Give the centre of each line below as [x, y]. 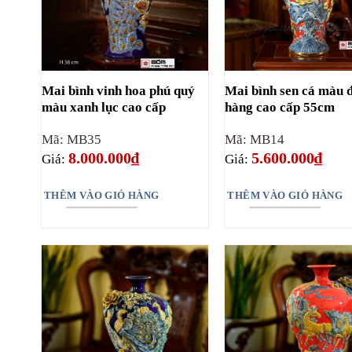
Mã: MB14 [255, 139]
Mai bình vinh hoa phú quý [118, 90]
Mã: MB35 [71, 139]
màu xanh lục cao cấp [103, 107]
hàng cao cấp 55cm [280, 107]
